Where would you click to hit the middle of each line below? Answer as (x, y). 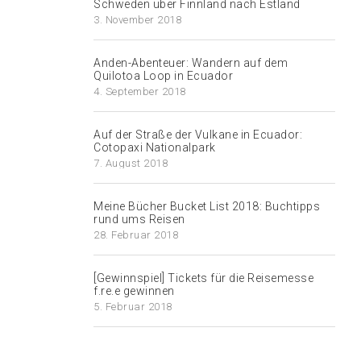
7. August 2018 (131, 163)
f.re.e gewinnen (134, 291)
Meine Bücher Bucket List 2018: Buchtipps (207, 206)
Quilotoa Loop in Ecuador (163, 76)
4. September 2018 (140, 91)
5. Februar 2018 (133, 307)
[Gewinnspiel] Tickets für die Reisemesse (203, 278)
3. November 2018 (137, 20)
